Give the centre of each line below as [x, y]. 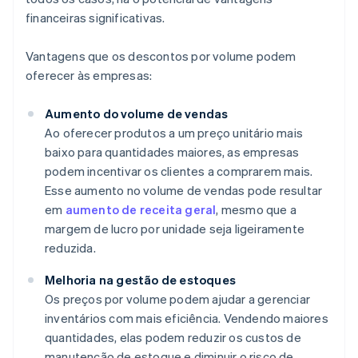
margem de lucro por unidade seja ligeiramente [175, 229]
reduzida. [70, 248]
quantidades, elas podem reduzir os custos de [173, 338]
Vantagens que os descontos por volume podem [161, 56]
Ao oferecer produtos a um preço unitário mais [174, 133]
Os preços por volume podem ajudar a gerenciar [178, 299]
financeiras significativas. [95, 18]
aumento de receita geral [141, 210]
